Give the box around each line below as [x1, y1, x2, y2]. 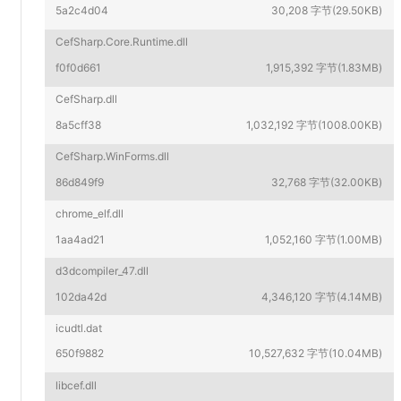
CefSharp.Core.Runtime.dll [55, 35, 189, 49]
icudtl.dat [55, 320, 103, 335]
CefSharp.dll [55, 92, 118, 107]
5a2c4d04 [55, 4, 109, 18]
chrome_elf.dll [55, 207, 124, 221]
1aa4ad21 [55, 232, 106, 246]
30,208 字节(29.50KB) [271, 4, 383, 18]
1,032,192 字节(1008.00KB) [246, 117, 383, 132]
